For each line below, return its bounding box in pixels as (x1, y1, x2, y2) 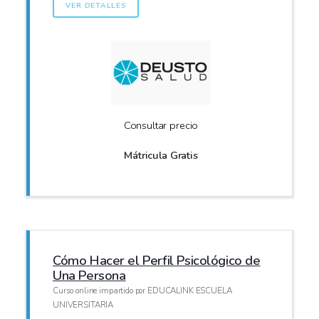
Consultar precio (123, 118, 199, 133)
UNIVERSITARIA (53, 298, 114, 310)
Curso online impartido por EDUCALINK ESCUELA (53, 284, 232, 296)
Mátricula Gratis (124, 148, 198, 163)
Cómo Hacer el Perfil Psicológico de (53, 251, 261, 269)
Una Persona (53, 266, 126, 284)
